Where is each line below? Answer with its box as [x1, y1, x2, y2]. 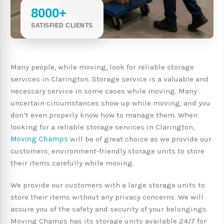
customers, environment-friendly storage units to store [10, 146, 204, 155]
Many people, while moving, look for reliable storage [10, 62, 194, 71]
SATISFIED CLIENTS [31, 22, 93, 29]
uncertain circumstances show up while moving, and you [10, 98, 210, 107]
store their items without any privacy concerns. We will [10, 192, 203, 201]
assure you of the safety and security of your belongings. [10, 204, 208, 213]
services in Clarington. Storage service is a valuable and [10, 74, 208, 83]
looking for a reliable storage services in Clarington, [10, 122, 194, 131]
